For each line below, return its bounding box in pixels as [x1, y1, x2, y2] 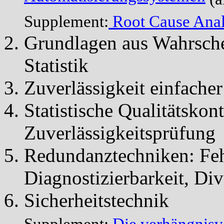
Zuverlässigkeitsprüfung [24, 122, 215, 144]
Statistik [24, 54, 88, 76]
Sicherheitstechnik [24, 189, 169, 211]
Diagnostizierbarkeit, [24, 167, 194, 189]
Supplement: [24, 12, 108, 31]
